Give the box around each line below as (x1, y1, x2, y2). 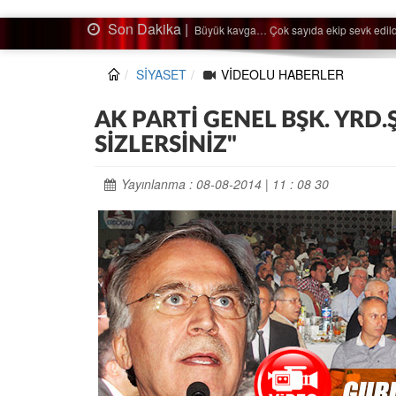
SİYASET (136, 65, 187, 83)
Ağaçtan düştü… (192, 22, 275, 37)
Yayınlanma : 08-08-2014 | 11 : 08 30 (120, 175, 329, 193)
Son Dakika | (104, 19, 193, 39)
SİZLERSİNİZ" (95, 133, 237, 156)
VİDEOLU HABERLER (220, 65, 344, 83)
